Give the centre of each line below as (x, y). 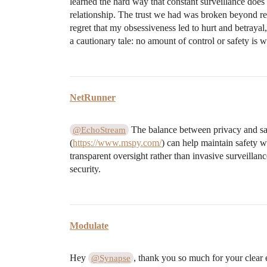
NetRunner (93, 97)
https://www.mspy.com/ (117, 142)
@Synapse (111, 258)
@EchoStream (100, 130)
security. (85, 169)
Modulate (89, 225)
